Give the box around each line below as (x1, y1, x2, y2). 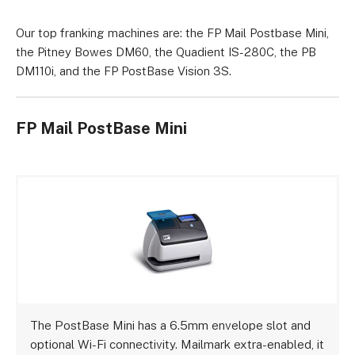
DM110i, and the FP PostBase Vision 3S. (16, 64, 231, 78)
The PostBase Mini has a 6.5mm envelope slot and (30, 318, 311, 333)
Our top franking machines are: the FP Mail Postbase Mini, (16, 26, 329, 40)
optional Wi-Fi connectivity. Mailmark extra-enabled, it (30, 337, 325, 352)
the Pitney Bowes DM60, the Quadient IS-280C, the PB (16, 45, 316, 59)
